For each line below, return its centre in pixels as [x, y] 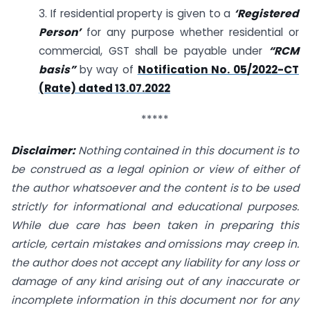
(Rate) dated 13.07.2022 [104, 89]
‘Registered [266, 14]
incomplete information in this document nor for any [155, 300]
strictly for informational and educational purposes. [155, 206]
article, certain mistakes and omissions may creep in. [155, 244]
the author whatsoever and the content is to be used [155, 188]
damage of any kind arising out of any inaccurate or [155, 281]
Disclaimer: [43, 150]
